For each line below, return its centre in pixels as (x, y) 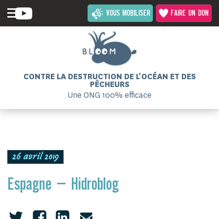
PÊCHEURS (109, 84)
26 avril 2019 (35, 157)
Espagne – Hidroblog (63, 185)
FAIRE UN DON (190, 13)
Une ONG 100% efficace (109, 95)
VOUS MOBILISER (128, 13)
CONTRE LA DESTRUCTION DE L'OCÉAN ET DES (109, 77)
